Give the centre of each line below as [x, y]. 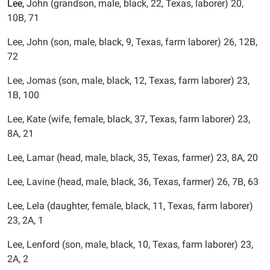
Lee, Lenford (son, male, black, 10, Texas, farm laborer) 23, [130, 244]
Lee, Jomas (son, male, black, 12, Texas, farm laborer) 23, [128, 80]
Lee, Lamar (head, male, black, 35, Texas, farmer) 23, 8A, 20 [133, 158]
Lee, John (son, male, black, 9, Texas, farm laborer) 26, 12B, [132, 42]
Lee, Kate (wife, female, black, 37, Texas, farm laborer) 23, [129, 119]
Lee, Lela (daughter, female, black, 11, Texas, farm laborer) [130, 206]
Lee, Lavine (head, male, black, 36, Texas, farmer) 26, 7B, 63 [133, 182]
